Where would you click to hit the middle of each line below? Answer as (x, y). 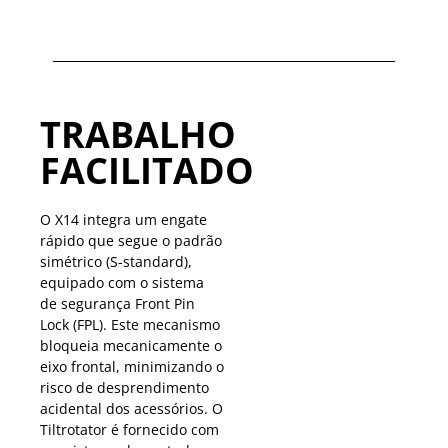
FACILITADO (147, 170)
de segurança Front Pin (117, 303)
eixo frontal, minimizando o (132, 366)
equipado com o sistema (122, 282)
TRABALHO (138, 134)
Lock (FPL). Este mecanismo (130, 324)
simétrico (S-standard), (116, 261)
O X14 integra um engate (123, 219)
